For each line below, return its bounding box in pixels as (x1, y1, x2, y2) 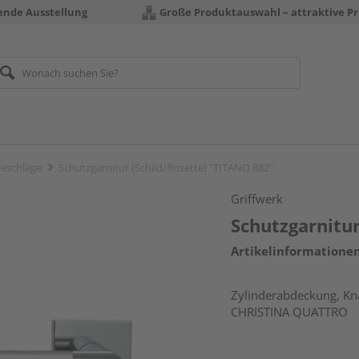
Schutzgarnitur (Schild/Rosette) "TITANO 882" (58, 160, 273, 175)
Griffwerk (231, 191, 284, 207)
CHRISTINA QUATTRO (231, 304, 349, 320)
